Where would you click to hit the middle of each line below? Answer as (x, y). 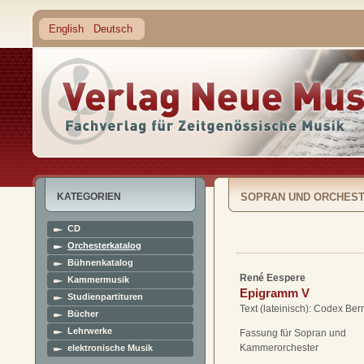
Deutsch (113, 29)
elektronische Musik (110, 348)
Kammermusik (98, 279)
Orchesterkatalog (104, 245)
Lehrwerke (90, 331)
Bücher (83, 314)
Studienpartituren (105, 297)
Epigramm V (275, 293)
